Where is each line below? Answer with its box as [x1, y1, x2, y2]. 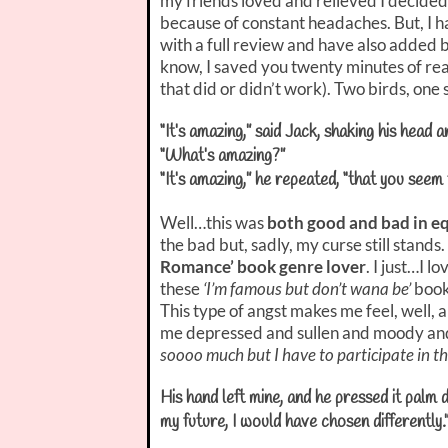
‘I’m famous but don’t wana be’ [203, 277, 411, 299]
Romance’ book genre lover [160, 255, 366, 277]
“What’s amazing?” [160, 144, 285, 168]
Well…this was [160, 211, 267, 233]
